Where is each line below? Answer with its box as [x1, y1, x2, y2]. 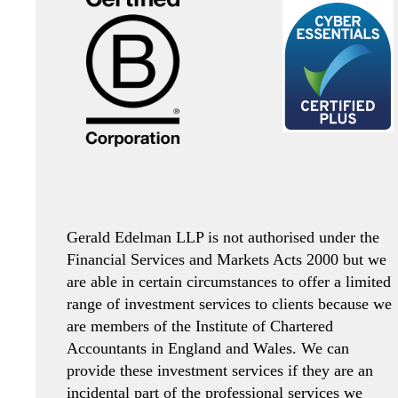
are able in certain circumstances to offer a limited [67, 272, 391, 291]
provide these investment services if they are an [67, 361, 373, 379]
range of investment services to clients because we [67, 294, 392, 313]
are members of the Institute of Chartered [67, 316, 333, 335]
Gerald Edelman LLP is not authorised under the [67, 227, 379, 246]
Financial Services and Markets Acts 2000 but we [67, 250, 386, 268]
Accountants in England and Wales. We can [67, 338, 349, 357]
